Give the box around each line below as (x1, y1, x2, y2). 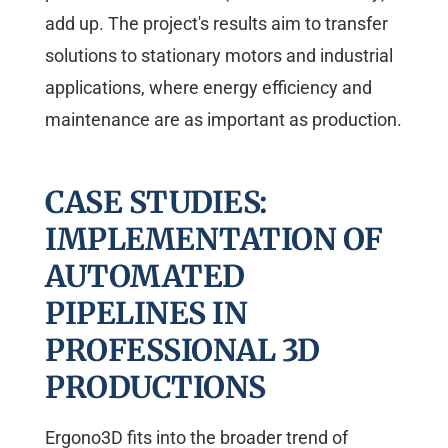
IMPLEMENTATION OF (45, 220, 383, 259)
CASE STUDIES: (45, 183, 267, 222)
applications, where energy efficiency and (45, 77, 372, 99)
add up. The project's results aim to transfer (45, 13, 388, 35)
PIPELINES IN (45, 294, 247, 333)
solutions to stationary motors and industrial (45, 45, 393, 67)
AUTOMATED (45, 257, 245, 296)
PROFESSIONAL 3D (45, 331, 320, 370)
